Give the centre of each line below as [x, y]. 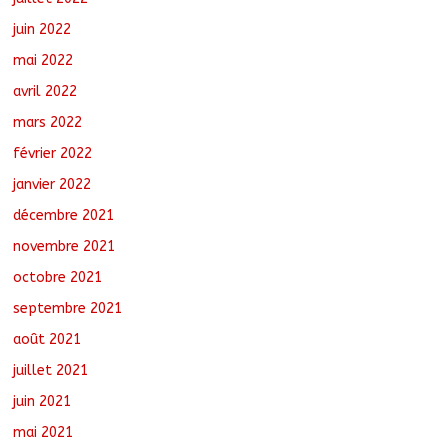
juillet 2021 [51, 370]
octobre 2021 [58, 277]
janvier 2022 [52, 184]
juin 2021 [42, 401]
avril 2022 [45, 91]
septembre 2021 [68, 308]
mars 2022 [48, 122]
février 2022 [53, 153]
